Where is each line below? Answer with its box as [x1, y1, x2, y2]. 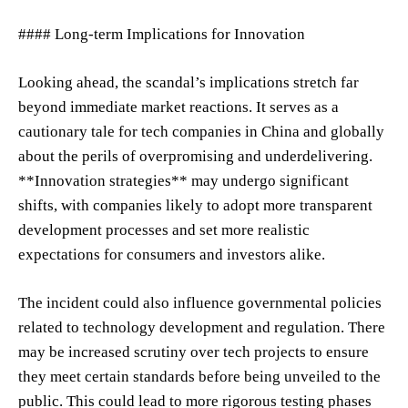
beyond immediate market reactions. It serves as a [18, 97, 339, 116]
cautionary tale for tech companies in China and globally [18, 122, 384, 140]
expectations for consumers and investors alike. [18, 245, 325, 263]
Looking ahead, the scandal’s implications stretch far [18, 73, 359, 91]
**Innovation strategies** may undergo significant [18, 171, 349, 189]
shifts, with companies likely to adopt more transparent [18, 196, 372, 214]
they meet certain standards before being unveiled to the [18, 367, 381, 385]
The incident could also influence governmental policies [18, 293, 382, 311]
